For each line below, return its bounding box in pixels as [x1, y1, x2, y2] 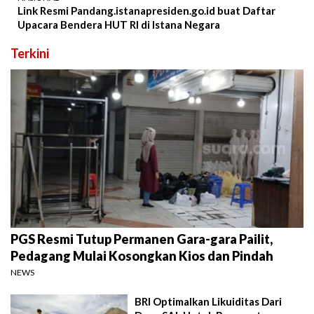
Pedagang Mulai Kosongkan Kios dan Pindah [11, 248, 273, 264]
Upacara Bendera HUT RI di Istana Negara [18, 18, 220, 32]
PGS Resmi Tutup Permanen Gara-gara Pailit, [11, 231, 273, 247]
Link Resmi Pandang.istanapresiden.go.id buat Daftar [18, 4, 275, 18]
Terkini [11, 46, 49, 62]
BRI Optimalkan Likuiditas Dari [135, 295, 282, 308]
